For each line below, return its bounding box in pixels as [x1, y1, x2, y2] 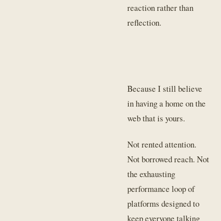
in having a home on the [127, 98, 206, 110]
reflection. [127, 17, 162, 29]
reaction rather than [127, 2, 194, 14]
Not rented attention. [127, 138, 197, 150]
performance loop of [127, 183, 195, 194]
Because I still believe [127, 83, 203, 95]
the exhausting [127, 168, 176, 180]
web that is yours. [127, 112, 185, 124]
